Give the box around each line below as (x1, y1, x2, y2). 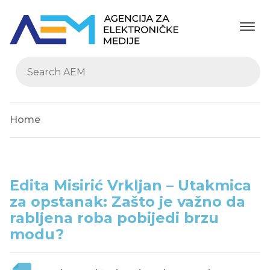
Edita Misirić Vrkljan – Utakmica (10, 177, 251, 195)
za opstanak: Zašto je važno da (10, 193, 245, 211)
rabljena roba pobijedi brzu (10, 209, 219, 227)
